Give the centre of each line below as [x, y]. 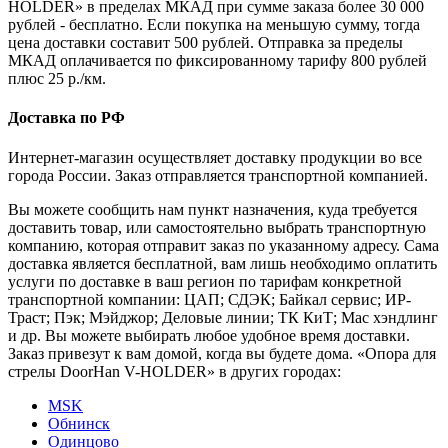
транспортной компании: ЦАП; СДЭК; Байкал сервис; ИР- [209, 299]
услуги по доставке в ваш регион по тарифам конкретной [205, 281]
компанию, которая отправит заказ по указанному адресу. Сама [223, 245]
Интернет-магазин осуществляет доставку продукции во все [215, 157]
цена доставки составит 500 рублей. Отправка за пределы [205, 42]
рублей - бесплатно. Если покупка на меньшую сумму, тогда [214, 24]
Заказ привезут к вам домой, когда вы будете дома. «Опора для [222, 353]
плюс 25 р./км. [57, 78]
